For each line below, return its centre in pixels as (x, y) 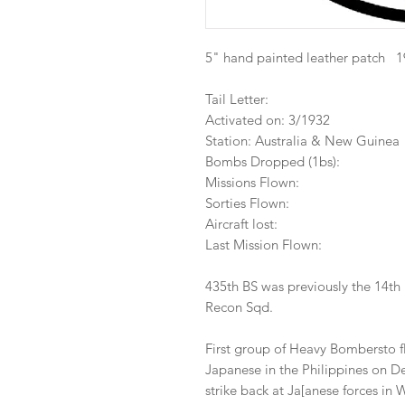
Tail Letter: (237, 99)
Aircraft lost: (241, 224)
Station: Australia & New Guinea (302, 141)
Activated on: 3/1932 (268, 120)
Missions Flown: (252, 183)
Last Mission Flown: (265, 245)
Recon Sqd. (239, 307)
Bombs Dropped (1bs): (274, 162)
